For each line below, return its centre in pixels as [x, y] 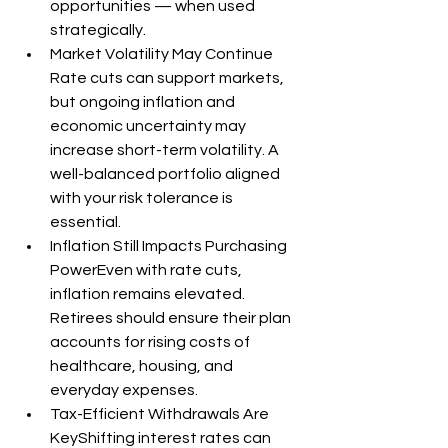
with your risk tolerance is [143, 198]
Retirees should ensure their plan [172, 318]
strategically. [98, 30]
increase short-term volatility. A [166, 150]
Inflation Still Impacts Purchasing [170, 246]
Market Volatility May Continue [163, 54]
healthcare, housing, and [143, 366]
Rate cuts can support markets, [168, 78]
